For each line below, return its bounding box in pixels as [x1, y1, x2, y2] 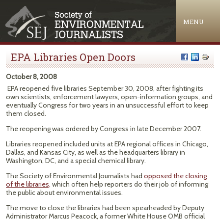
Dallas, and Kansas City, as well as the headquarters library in [6, 148, 185, 157]
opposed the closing [144, 171, 207, 180]
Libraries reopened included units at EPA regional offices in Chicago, [6, 139, 208, 148]
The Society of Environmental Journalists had [6, 171, 144, 180]
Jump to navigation [81, 1, 139, 12]
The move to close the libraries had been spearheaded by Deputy [6, 203, 204, 212]
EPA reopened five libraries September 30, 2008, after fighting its [6, 84, 203, 93]
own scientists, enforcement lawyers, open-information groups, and [6, 92, 213, 101]
